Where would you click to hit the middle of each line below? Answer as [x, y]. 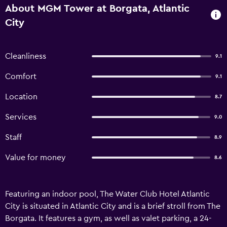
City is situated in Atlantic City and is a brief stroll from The [113, 206]
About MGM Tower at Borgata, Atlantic [97, 9]
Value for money [35, 158]
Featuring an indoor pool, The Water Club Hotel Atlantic [107, 194]
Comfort [21, 77]
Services [21, 117]
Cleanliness [26, 56]
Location [21, 97]
